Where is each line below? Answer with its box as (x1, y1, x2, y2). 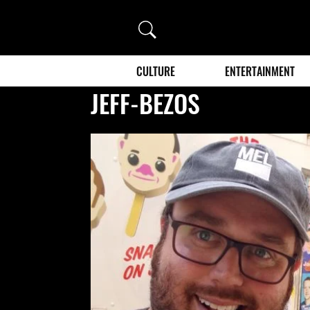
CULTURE (136, 62, 175, 80)
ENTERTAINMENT (225, 62, 295, 80)
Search (138, 20, 174, 34)
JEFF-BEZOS (91, 84, 201, 121)
